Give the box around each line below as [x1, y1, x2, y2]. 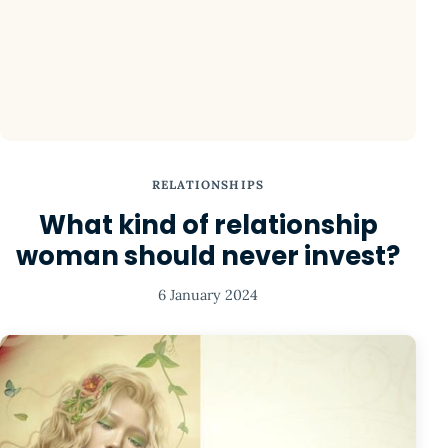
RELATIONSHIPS [151, 177, 265, 193]
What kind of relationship [38, 206, 378, 243]
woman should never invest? [16, 237, 400, 274]
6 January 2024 [158, 286, 258, 305]
